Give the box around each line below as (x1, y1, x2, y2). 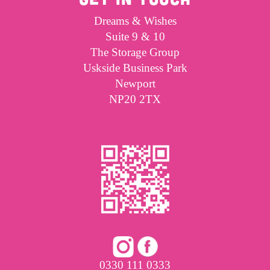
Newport (115, 77, 155, 90)
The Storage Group (90, 45, 180, 58)
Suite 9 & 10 (105, 30, 165, 43)
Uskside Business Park (83, 61, 187, 74)
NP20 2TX (109, 92, 161, 105)
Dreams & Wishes (93, 14, 177, 27)
